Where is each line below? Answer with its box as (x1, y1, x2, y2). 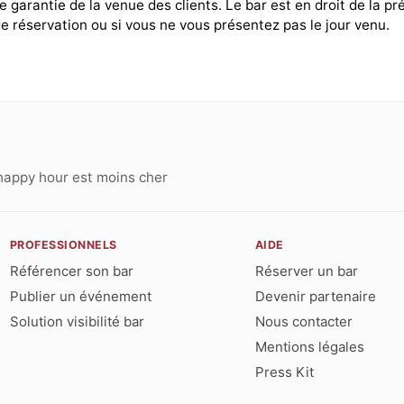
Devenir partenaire (254, 287, 376, 305)
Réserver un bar (254, 262, 358, 280)
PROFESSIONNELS (9, 237, 117, 252)
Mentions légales (254, 337, 364, 355)
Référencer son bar (9, 262, 133, 280)
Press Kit (254, 363, 314, 381)
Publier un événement (9, 287, 151, 305)
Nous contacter (254, 312, 353, 330)
